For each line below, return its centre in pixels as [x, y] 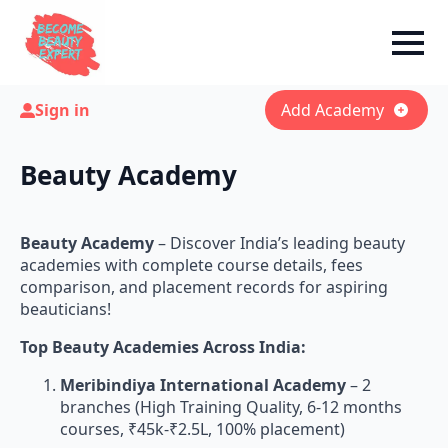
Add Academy [332, 110]
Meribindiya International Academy [203, 385]
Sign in [62, 110]
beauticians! [65, 309]
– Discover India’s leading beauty [279, 243]
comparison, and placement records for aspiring [204, 287]
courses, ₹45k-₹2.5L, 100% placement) [202, 429]
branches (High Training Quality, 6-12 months [231, 407]
